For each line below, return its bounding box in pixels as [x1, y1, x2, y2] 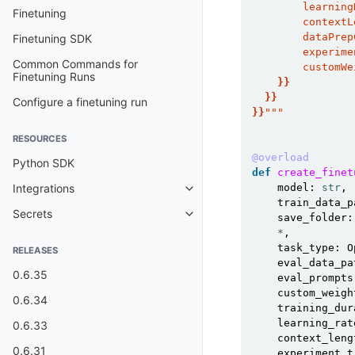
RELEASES [13, 245, 58, 257]
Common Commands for [13, 57, 138, 71]
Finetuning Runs [13, 70, 95, 84]
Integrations [13, 181, 74, 196]
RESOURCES [13, 133, 67, 145]
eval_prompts [277, 272, 353, 284]
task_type [277, 242, 334, 254]
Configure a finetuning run [13, 95, 147, 109]
